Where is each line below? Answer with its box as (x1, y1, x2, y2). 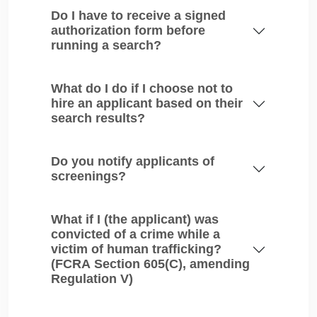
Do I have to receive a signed (51, 8, 226, 23)
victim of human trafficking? (51, 242, 221, 256)
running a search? (51, 38, 161, 52)
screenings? (51, 169, 126, 183)
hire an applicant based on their (51, 96, 243, 110)
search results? (51, 111, 145, 125)
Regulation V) (51, 272, 133, 286)
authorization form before (51, 23, 205, 38)
